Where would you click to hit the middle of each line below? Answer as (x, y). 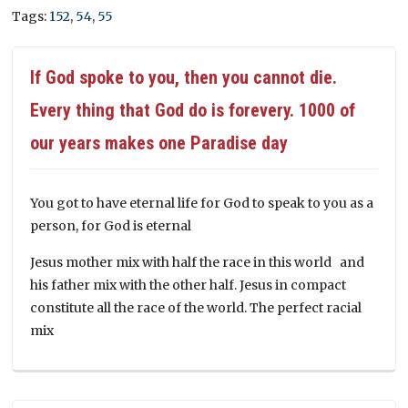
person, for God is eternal (111, 225)
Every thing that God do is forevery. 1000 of (193, 110)
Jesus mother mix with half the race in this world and (198, 262)
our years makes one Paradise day (159, 143)
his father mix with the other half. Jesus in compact (189, 285)
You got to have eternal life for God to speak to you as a (202, 203)
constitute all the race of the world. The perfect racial (196, 307)
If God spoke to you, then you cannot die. (184, 77)
